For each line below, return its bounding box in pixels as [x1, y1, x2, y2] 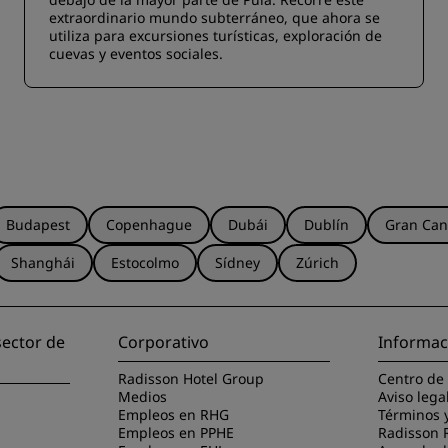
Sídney [215, 253, 260, 272]
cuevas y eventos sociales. [49, 44, 223, 63]
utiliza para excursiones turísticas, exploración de [49, 26, 382, 45]
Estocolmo [111, 253, 179, 272]
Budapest [6, 215, 70, 234]
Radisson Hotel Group [118, 369, 265, 388]
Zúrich [296, 253, 339, 272]
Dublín [304, 215, 349, 234]
